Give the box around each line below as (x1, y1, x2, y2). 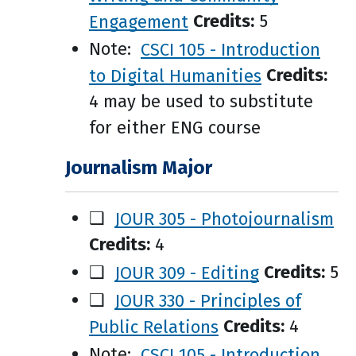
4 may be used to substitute (89, 91, 313, 112)
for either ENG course (89, 117, 261, 138)
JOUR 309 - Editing (114, 261, 259, 283)
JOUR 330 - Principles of (114, 289, 301, 311)
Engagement (89, 10, 188, 32)
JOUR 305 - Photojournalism (114, 207, 334, 229)
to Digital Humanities (89, 64, 261, 86)
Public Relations (89, 315, 219, 337)
